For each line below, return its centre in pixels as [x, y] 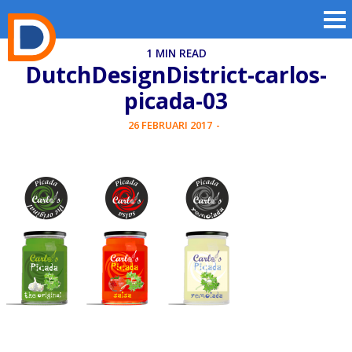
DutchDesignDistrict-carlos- [176, 75]
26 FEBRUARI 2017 [170, 125]
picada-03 [176, 101]
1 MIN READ [176, 53]
